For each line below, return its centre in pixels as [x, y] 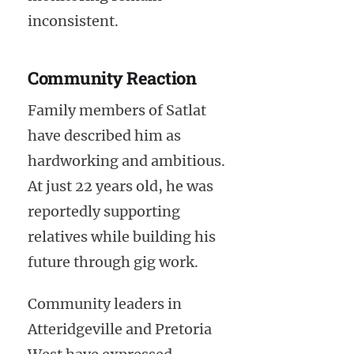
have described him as [104, 135]
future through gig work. [113, 262]
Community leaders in [105, 303]
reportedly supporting [104, 211]
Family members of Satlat [117, 110]
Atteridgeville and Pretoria [120, 329]
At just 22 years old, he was [121, 186]
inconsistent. [73, 21]
